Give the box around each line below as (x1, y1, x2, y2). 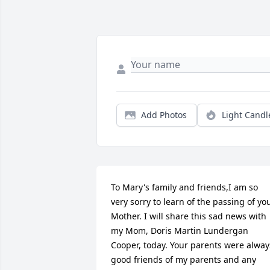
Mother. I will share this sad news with (111, 210, 266, 222)
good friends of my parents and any (111, 253, 256, 265)
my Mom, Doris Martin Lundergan (111, 224, 248, 236)
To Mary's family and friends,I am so (111, 181, 258, 193)
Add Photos (141, 108, 187, 121)
